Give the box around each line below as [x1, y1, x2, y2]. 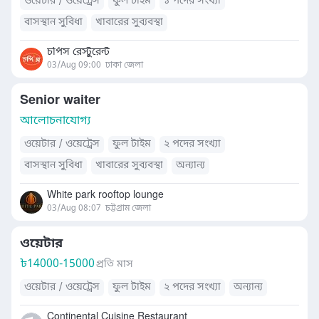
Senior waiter [20, 92, 100, 109]
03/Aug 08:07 [47, 203, 101, 214]
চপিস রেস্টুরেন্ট [47, 46, 110, 59]
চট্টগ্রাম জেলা [105, 203, 151, 214]
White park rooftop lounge [47, 189, 164, 202]
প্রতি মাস [96, 258, 133, 271]
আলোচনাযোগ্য [20, 113, 90, 129]
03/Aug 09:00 [47, 60, 101, 71]
